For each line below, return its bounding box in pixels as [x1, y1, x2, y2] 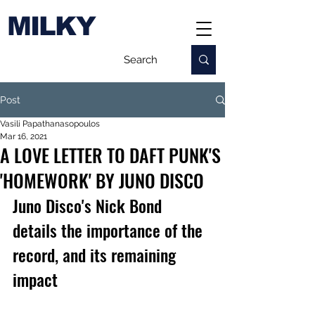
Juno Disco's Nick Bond [13, 193, 166, 218]
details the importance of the [13, 217, 207, 243]
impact [13, 266, 58, 292]
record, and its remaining [13, 242, 180, 267]
